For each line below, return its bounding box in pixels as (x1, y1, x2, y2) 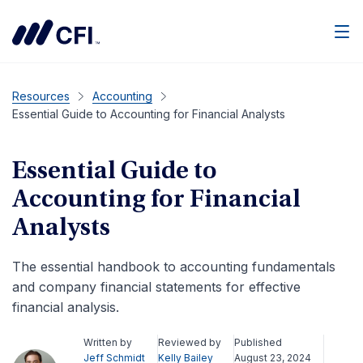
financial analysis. (12, 299, 119, 315)
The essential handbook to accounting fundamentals (12, 258, 335, 275)
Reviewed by (158, 336, 221, 348)
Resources (12, 89, 70, 103)
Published (234, 336, 282, 348)
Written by (83, 336, 132, 348)
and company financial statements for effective (12, 279, 301, 295)
